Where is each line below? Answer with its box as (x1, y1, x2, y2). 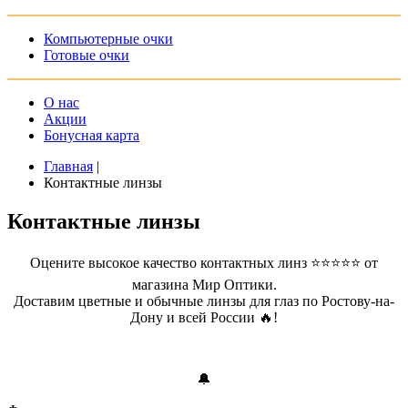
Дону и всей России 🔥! (130, 309, 278, 325)
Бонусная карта (44, 127, 139, 143)
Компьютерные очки (44, 31, 173, 46)
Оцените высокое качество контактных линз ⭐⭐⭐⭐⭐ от (30, 254, 378, 270)
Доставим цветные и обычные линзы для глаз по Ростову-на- (14, 292, 394, 309)
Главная (44, 158, 93, 174)
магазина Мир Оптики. (131, 276, 277, 292)
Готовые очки (44, 47, 129, 63)
